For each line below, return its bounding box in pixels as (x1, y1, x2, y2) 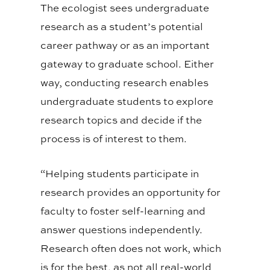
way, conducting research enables (40, 75, 209, 90)
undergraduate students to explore (40, 94, 214, 108)
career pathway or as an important (40, 38, 210, 52)
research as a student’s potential (40, 19, 204, 34)
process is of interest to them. (40, 131, 187, 146)
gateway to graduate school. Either (40, 57, 215, 71)
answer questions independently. (40, 222, 203, 237)
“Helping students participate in (40, 166, 199, 181)
